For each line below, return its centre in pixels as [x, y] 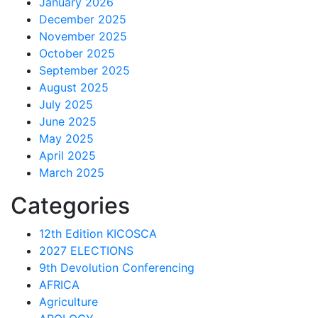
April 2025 [67, 155]
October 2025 [77, 53]
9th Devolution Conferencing [117, 268]
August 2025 [74, 87]
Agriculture [68, 302]
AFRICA [59, 285]
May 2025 [66, 138]
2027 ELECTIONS [86, 251]
